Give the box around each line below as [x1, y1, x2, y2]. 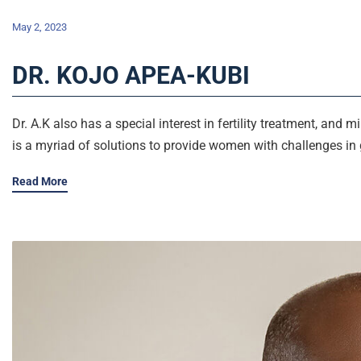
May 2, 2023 [12, 21, 67, 34]
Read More [12, 175, 68, 189]
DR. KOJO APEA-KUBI [12, 61, 250, 90]
